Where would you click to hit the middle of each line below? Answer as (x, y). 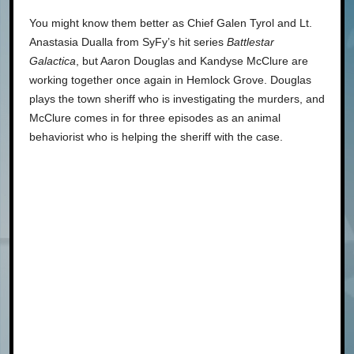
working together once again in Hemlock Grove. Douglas (170, 79)
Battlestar (250, 41)
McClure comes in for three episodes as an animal (155, 117)
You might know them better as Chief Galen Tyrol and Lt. (171, 23)
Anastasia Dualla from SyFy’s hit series (128, 41)
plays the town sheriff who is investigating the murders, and (177, 98)
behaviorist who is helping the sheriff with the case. (156, 136)
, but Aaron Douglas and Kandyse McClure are (192, 60)
